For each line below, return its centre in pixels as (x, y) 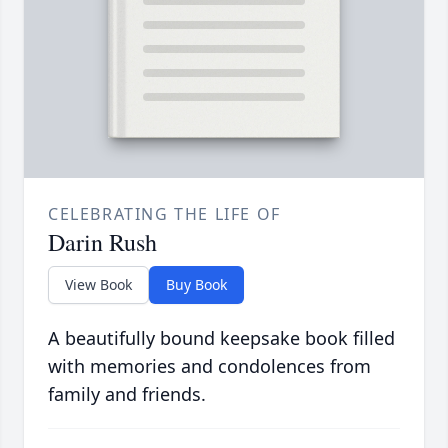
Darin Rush (102, 242)
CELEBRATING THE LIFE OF (164, 214)
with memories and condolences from (209, 366)
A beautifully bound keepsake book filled (221, 338)
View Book (98, 285)
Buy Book (196, 285)
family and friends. (127, 394)
